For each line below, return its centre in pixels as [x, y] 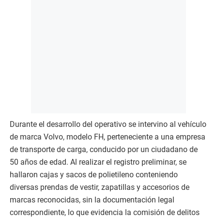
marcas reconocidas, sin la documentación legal [92, 200]
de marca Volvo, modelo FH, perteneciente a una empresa [108, 137]
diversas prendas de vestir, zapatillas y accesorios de [100, 187]
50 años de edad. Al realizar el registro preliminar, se [98, 162]
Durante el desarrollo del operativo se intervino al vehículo [108, 124]
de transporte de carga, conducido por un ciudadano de [104, 150]
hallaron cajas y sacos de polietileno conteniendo [94, 175]
